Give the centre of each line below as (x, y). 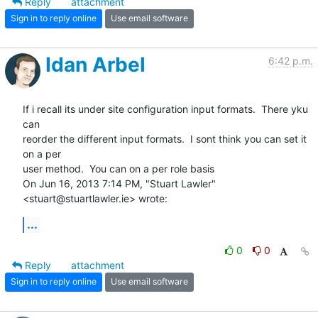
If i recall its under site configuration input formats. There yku (165, 109)
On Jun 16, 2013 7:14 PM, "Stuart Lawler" (119, 183)
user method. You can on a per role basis (119, 168)
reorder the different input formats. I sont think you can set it (165, 138)
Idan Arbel (95, 64)
